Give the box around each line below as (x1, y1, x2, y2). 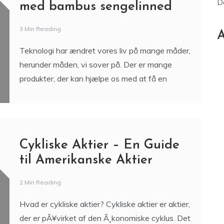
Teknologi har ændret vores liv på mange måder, (19, 123, 190, 133)
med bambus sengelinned (19, 77, 172, 91)
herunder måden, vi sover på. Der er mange (19, 137, 172, 147)
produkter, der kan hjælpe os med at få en (19, 151, 167, 161)
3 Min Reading (19, 102, 61, 110)
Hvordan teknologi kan (19, 47, 157, 61)
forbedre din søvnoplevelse (19, 62, 179, 76)
